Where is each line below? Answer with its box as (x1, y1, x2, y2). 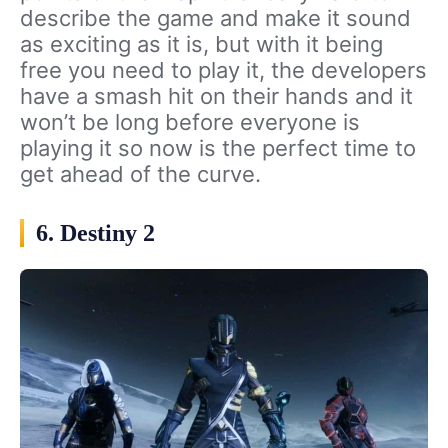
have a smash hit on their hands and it (20, 82, 413, 109)
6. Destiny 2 (36, 219, 155, 246)
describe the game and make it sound (20, 4, 411, 31)
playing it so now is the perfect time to (20, 134, 416, 161)
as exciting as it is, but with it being (20, 30, 383, 57)
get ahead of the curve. (20, 160, 261, 187)
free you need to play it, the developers (20, 56, 427, 83)
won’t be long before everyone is (20, 108, 360, 135)
